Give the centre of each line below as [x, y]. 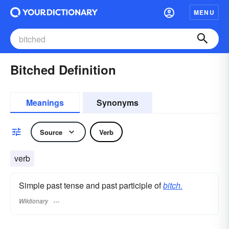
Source [51, 132]
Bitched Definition [63, 70]
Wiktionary [33, 201]
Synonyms [118, 102]
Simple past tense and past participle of [91, 185]
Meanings [45, 102]
